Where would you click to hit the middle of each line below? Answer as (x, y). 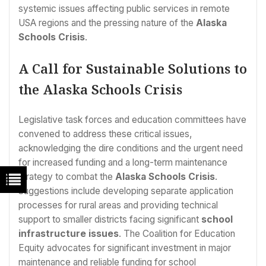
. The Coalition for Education (177, 234)
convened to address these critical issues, (105, 134)
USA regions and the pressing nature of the (107, 23)
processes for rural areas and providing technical (118, 205)
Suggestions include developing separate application (126, 191)
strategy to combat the (67, 177)
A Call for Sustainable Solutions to (133, 69)
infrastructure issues (69, 234)
